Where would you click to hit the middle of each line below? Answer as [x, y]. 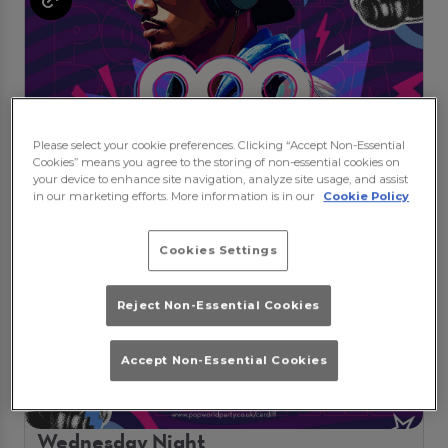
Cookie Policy [366, 195]
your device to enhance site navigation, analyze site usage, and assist [221, 178]
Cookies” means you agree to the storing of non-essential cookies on [217, 161]
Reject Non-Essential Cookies [218, 305]
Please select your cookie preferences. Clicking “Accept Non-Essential [219, 144]
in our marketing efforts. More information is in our [176, 195]
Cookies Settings [218, 249]
